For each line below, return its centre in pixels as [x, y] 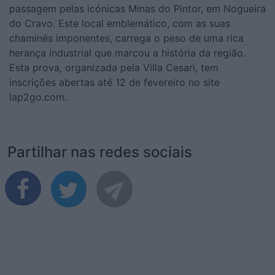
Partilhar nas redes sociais [100, 152]
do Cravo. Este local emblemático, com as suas [120, 23]
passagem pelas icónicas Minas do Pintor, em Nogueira [137, 8]
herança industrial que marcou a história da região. [127, 52]
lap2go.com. [38, 97]
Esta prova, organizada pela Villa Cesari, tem [114, 67]
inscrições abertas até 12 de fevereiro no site [114, 82]
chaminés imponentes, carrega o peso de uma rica [126, 38]
